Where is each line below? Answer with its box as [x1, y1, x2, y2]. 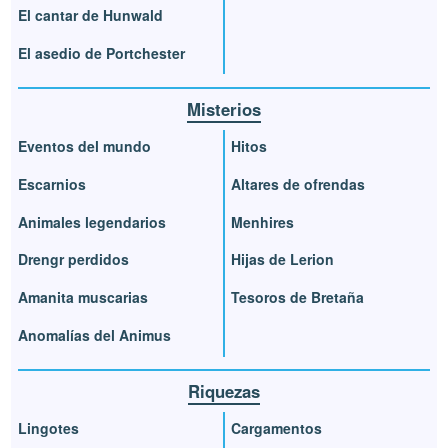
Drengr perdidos [18, 249, 130, 270]
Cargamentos [231, 418, 322, 439]
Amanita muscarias [18, 287, 149, 308]
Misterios [187, 96, 261, 121]
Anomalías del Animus [18, 324, 172, 345]
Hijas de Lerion [231, 249, 334, 270]
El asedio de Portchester [18, 42, 186, 63]
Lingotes [18, 418, 80, 439]
